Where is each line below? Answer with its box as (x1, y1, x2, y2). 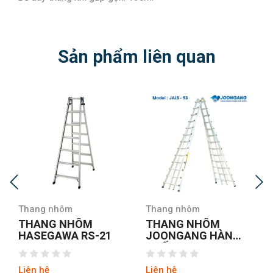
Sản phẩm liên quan (57, 46, 216, 67)
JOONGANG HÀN (146, 229, 233, 242)
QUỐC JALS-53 (146, 240, 222, 253)
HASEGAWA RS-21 (18, 229, 112, 242)
